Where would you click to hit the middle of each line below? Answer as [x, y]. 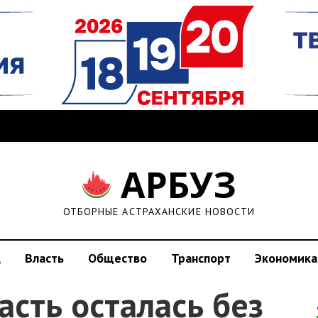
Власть [44, 258]
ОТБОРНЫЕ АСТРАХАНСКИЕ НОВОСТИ [159, 212]
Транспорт [201, 258]
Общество [117, 258]
